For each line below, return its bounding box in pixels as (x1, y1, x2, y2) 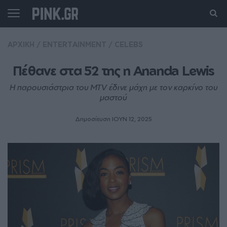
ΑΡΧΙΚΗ (8, 40, 34, 49)
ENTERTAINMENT (43, 40, 106, 49)
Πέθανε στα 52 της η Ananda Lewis (12, 62, 215, 79)
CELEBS (115, 40, 143, 49)
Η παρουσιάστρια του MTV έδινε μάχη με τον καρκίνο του (9, 82, 218, 92)
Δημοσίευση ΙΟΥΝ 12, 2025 (75, 115, 152, 123)
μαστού (100, 92, 127, 102)
